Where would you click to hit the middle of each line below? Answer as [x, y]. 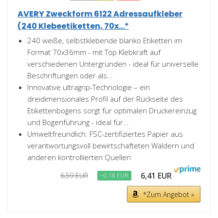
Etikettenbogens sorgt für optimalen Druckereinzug [112, 110]
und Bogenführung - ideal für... [78, 122]
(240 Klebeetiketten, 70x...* [73, 26]
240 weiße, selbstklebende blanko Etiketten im [105, 40]
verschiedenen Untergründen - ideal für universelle [113, 64]
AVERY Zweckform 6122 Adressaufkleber [100, 14]
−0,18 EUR [114, 175]
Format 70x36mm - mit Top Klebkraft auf [94, 52]
